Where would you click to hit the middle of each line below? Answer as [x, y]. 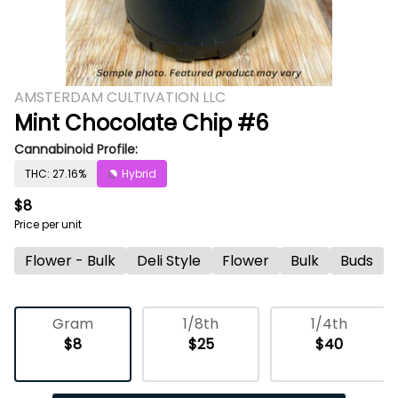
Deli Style [169, 261]
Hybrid [139, 174]
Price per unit [48, 224]
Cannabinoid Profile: [76, 149]
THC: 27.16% [56, 174]
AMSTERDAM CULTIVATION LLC [120, 97]
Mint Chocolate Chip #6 [141, 123]
